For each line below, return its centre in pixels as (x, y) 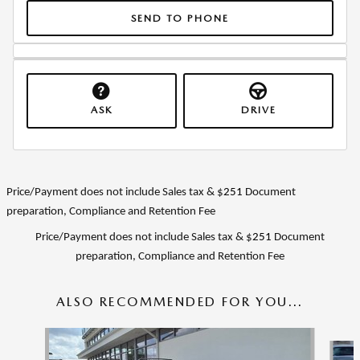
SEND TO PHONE (180, 18)
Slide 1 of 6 (34, 335)
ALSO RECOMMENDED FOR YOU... (180, 302)
